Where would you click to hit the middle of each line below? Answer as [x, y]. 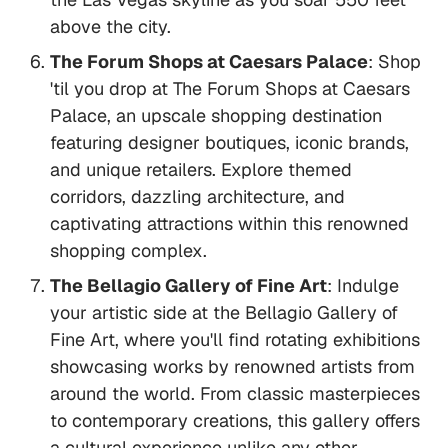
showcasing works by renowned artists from [232, 367]
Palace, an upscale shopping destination [216, 116]
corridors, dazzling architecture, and [197, 197]
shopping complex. [128, 251]
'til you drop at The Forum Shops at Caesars [230, 89]
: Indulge [363, 286]
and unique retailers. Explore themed [201, 170]
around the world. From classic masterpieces [235, 394]
